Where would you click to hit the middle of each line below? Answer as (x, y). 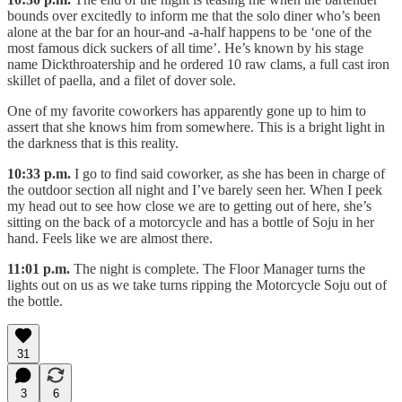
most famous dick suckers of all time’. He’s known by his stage (185, 48)
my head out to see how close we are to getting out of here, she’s (189, 205)
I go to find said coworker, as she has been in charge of (228, 173)
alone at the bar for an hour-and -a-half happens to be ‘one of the (189, 31)
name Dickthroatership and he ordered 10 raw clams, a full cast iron (198, 64)
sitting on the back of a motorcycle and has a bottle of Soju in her (191, 222)
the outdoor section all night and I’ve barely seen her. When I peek (195, 189)
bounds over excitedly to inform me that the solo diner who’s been (194, 15)
